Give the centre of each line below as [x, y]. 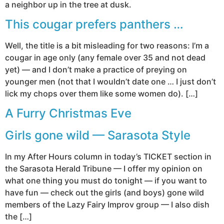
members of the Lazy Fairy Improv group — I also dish [107, 205]
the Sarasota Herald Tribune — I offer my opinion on [104, 169]
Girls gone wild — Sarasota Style [98, 135]
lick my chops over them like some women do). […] [101, 93]
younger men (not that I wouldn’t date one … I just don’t [110, 81]
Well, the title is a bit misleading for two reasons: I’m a [107, 45]
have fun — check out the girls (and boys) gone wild [104, 193]
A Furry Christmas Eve [68, 113]
